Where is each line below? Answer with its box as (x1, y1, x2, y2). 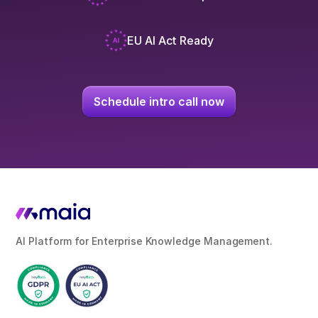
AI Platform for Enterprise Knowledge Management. (16, 235, 273, 248)
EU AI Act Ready (127, 33, 214, 48)
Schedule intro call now (94, 94, 224, 109)
